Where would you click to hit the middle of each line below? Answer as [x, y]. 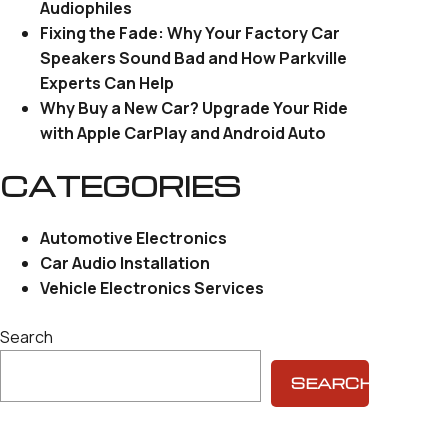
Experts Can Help [107, 83]
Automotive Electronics [134, 238]
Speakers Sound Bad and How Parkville [194, 58]
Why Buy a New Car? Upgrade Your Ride [194, 108]
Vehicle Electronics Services [152, 288]
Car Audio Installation [125, 263]
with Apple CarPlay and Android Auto [183, 133]
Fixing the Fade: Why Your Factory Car [190, 33]
